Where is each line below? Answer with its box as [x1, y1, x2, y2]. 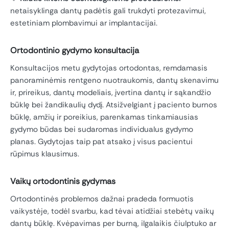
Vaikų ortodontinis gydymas [10, 176, 116, 187]
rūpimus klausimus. [10, 149, 79, 159]
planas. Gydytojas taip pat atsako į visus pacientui [10, 136, 193, 147]
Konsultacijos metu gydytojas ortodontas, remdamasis [10, 63, 208, 73]
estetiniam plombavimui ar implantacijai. [10, 17, 157, 28]
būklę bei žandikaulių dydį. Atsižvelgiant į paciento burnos [10, 100, 217, 110]
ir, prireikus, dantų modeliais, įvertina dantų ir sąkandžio [10, 87, 211, 98]
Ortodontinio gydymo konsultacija [10, 44, 139, 56]
